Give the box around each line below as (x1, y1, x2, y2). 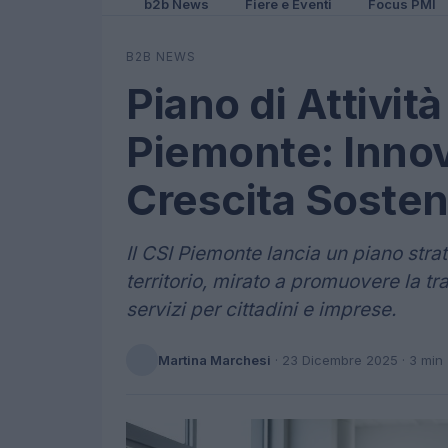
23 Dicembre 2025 (282, 351, 398, 368)
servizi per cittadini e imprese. (126, 298, 396, 321)
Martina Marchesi (158, 351, 271, 368)
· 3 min (398, 351, 443, 368)
